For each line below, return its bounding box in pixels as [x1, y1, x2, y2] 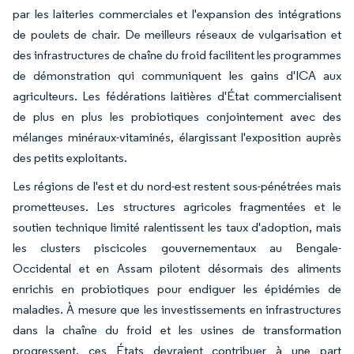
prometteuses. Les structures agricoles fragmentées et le [13, 198, 341, 214]
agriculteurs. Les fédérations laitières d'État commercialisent [13, 88, 341, 104]
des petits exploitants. [13, 149, 127, 165]
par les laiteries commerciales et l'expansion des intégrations [13, 6, 341, 21]
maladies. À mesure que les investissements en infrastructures [13, 301, 341, 317]
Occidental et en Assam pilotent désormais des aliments [13, 260, 341, 276]
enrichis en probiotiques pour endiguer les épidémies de [13, 281, 341, 296]
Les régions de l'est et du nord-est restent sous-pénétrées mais [13, 178, 341, 194]
